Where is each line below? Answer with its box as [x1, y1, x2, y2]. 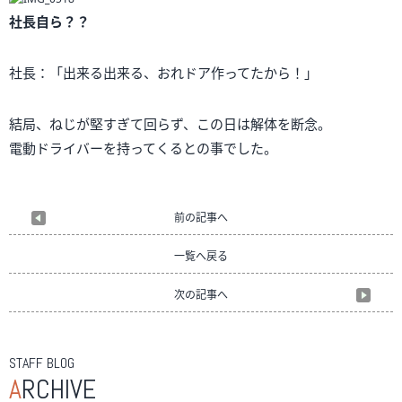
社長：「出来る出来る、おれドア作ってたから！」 [9, 63, 318, 82]
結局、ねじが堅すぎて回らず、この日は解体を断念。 [9, 114, 331, 133]
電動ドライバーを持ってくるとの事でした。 [9, 138, 277, 157]
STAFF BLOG [9, 353, 74, 372]
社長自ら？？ [9, 12, 90, 31]
